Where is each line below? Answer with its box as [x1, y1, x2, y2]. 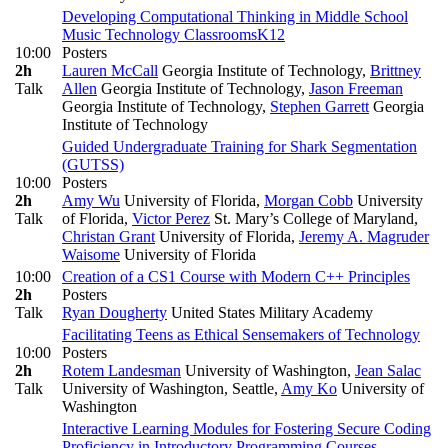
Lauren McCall [62, 62, 158, 80]
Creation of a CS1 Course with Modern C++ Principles [62, 268, 410, 286]
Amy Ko [281, 380, 337, 398]
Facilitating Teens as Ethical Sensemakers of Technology [62, 326, 420, 344]
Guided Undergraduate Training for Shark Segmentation [62, 138, 417, 156]
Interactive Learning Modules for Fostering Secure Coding [62, 420, 431, 438]
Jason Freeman [309, 80, 403, 98]
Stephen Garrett [270, 98, 369, 116]
